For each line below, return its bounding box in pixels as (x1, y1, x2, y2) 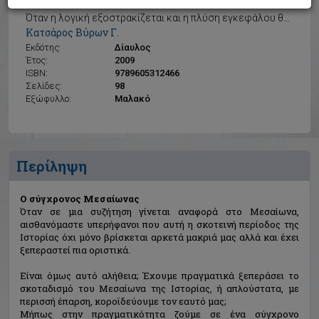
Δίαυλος (115, 42, 152, 53)
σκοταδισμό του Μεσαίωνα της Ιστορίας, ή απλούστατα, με (20, 282, 299, 295)
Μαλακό (115, 93, 151, 104)
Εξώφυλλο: (26, 93, 71, 104)
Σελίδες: (26, 80, 62, 91)
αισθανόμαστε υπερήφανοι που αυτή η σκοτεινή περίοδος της (20, 218, 299, 231)
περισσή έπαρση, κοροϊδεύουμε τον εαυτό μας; (20, 295, 226, 308)
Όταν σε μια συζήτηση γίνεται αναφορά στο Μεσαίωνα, (20, 205, 299, 218)
